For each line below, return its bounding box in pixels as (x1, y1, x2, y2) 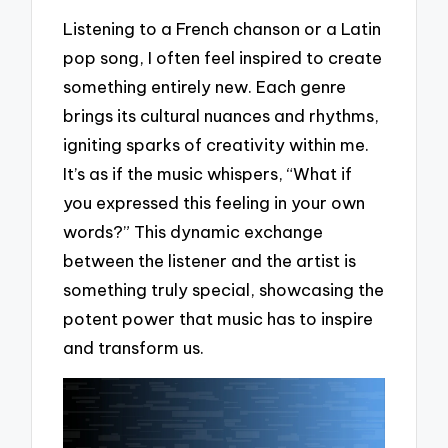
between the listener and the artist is (63, 249, 357, 271)
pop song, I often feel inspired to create (63, 46, 383, 68)
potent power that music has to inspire (63, 307, 374, 329)
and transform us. (63, 336, 205, 358)
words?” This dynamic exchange (63, 220, 324, 242)
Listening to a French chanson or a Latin (63, 17, 382, 39)
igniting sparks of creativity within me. (63, 133, 370, 155)
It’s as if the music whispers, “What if (63, 162, 353, 184)
